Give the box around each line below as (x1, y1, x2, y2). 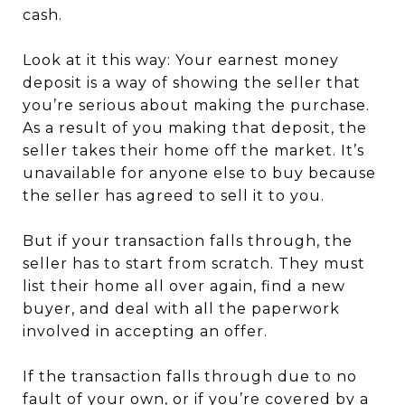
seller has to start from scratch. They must (23, 254, 365, 272)
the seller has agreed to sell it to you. (23, 186, 325, 204)
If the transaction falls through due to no (23, 367, 357, 385)
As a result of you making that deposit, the (23, 118, 367, 137)
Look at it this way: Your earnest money (23, 51, 339, 69)
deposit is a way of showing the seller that (23, 73, 361, 91)
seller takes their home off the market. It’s (23, 141, 364, 159)
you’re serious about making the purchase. (23, 96, 370, 114)
